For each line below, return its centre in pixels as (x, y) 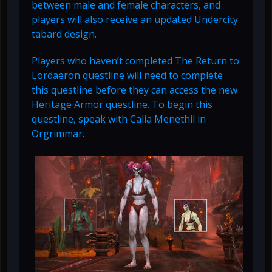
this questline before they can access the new (134, 90)
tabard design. (64, 34)
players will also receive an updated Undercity (135, 20)
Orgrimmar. (58, 134)
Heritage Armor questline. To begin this (122, 105)
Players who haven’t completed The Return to (135, 61)
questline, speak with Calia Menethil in (119, 119)
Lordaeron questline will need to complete (127, 76)
